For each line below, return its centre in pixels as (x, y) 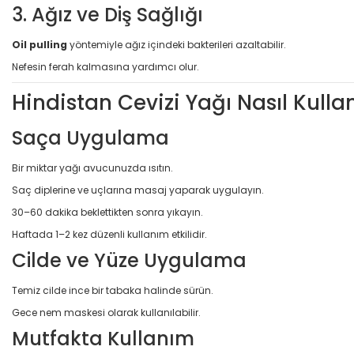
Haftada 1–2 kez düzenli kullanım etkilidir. (109, 234)
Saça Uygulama (90, 137)
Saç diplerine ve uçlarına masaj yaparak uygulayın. (138, 190)
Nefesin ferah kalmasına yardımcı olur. (105, 66)
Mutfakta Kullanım (103, 338)
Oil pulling (40, 44)
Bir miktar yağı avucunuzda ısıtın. (92, 168)
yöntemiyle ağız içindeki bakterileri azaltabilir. (177, 44)
